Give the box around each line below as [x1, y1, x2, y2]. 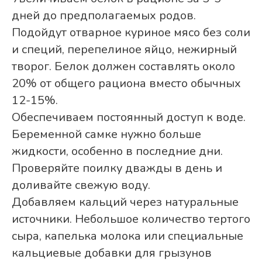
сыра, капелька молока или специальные [12, 228, 243, 244]
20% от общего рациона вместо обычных [12, 75, 241, 92]
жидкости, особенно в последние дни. [12, 143, 223, 160]
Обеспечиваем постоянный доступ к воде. [12, 109, 246, 126]
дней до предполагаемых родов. [12, 8, 196, 24]
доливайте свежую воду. [12, 177, 150, 194]
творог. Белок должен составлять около [12, 58, 235, 75]
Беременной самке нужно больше [12, 126, 201, 143]
